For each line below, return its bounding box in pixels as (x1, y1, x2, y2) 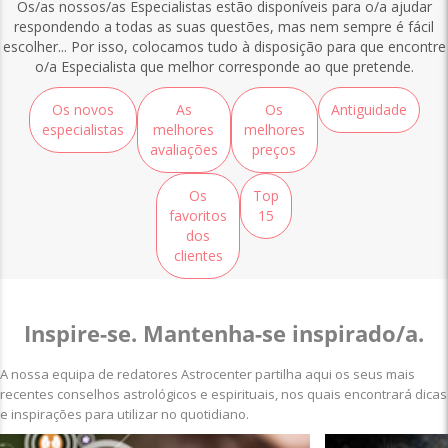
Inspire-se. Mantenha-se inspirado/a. (24, 317, 424, 348)
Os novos (51, 99, 114, 119)
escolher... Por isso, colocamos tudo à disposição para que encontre (2, 36, 446, 56)
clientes (173, 245, 223, 265)
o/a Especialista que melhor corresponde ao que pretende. (34, 56, 414, 76)
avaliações (149, 139, 218, 159)
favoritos (169, 205, 227, 225)
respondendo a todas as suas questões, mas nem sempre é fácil (14, 16, 434, 36)
